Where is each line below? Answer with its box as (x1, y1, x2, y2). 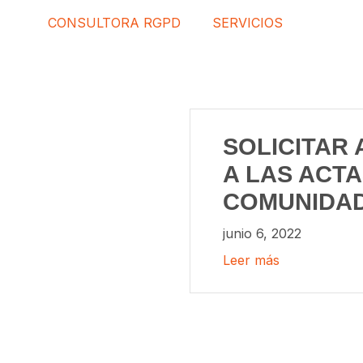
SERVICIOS (211, 15, 283, 31)
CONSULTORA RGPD (48, 15, 181, 31)
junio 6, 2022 (223, 225, 301, 241)
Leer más (223, 252, 280, 269)
